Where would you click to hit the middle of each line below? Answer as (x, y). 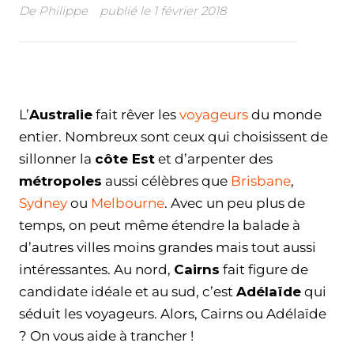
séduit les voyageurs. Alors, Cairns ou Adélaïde (173, 314)
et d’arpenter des (214, 159)
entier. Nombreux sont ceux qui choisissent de (173, 137)
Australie (61, 115)
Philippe (63, 10)
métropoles (60, 181)
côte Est (125, 159)
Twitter (79, 74)
